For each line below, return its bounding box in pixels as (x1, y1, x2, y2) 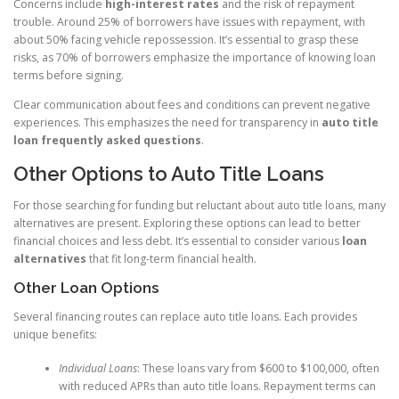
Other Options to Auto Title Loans (13, 161, 324, 185)
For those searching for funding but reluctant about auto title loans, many (13, 197, 386, 213)
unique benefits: (13, 326, 97, 342)
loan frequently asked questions (13, 133, 201, 149)
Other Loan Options (13, 278, 159, 297)
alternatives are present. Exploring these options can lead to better (13, 215, 361, 231)
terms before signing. (13, 68, 124, 84)
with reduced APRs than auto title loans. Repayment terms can (58, 379, 376, 395)
